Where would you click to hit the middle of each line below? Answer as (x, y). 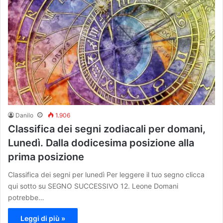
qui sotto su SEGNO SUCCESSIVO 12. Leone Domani (93, 186)
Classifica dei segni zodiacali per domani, (107, 129)
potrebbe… (26, 198)
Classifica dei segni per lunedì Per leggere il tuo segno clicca (106, 175)
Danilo (24, 115)
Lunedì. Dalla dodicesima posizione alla (101, 143)
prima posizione (46, 157)
